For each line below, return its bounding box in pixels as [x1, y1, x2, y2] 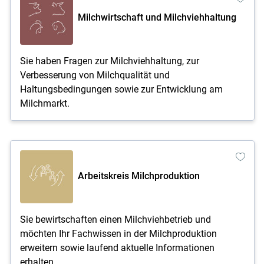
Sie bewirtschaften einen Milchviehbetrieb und [19, 213, 211, 225]
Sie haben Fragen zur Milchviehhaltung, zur [19, 55, 199, 67]
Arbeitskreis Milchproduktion [77, 170, 200, 181]
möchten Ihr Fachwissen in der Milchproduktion [19, 227, 217, 239]
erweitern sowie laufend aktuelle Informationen [19, 242, 214, 253]
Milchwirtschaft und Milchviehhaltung [77, 11, 236, 23]
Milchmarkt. [19, 97, 70, 109]
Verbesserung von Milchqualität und [19, 69, 170, 81]
